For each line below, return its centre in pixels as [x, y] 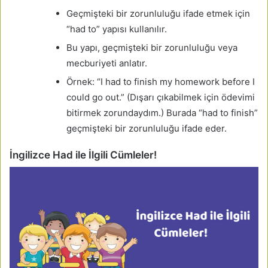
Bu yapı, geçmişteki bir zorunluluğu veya [152, 48]
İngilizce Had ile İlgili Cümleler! [95, 155]
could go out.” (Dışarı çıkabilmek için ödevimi [161, 98]
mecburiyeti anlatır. [107, 63]
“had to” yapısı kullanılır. [117, 29]
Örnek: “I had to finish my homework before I [161, 82]
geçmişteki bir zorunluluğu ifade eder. [147, 129]
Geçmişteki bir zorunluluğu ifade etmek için [158, 14]
